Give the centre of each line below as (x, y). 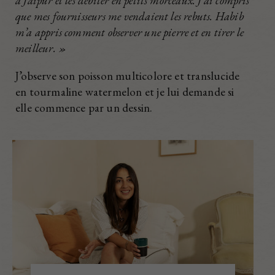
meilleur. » (41, 48)
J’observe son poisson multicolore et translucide (128, 76)
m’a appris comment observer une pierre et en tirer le (130, 32)
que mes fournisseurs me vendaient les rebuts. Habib (130, 16)
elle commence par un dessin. (84, 107)
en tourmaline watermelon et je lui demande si (125, 91)
